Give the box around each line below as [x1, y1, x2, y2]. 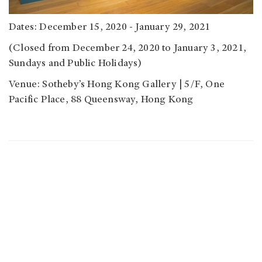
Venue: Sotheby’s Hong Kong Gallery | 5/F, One [9, 80, 225, 91]
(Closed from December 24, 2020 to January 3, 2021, [9, 43, 247, 54]
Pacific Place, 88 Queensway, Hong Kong [9, 95, 194, 106]
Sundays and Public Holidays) [9, 58, 142, 70]
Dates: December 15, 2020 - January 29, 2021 [9, 22, 211, 33]
